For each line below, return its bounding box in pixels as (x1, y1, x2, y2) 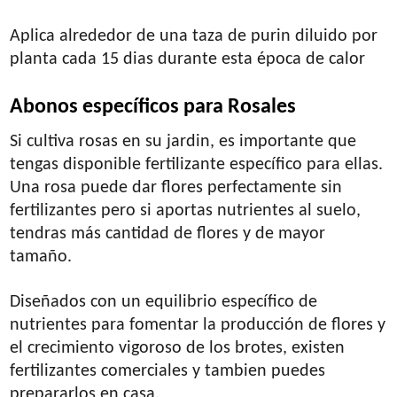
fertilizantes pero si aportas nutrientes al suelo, (10, 201, 362, 220)
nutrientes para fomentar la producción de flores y (10, 315, 386, 334)
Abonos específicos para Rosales (10, 96, 297, 118)
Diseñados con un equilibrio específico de (10, 292, 318, 311)
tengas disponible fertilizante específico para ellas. (10, 155, 384, 174)
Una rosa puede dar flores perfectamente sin (10, 178, 343, 197)
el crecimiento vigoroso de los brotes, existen (10, 339, 346, 357)
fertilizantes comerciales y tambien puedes (10, 362, 326, 380)
